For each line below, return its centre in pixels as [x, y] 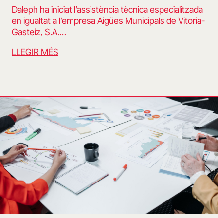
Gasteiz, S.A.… [39, 32]
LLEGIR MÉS [35, 52]
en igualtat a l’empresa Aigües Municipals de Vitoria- [108, 21]
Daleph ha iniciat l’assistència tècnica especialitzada [107, 10]
